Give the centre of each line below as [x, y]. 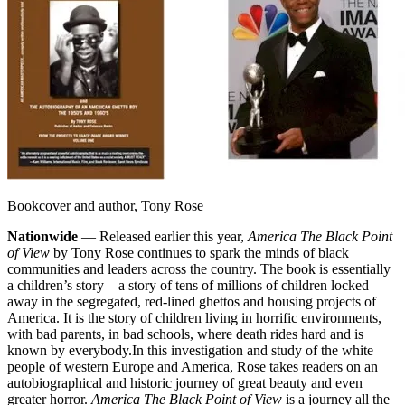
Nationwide [42, 236]
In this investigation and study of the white [253, 350]
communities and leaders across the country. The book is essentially [199, 268]
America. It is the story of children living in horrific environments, [194, 317]
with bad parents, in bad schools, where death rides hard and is [185, 334]
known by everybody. [70, 350]
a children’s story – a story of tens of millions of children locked [188, 285]
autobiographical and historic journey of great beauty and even [185, 382]
